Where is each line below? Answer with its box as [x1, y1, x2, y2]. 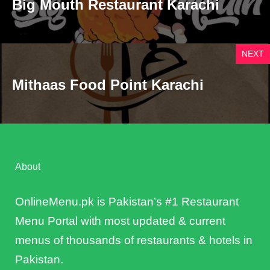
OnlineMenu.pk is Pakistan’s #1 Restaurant [15, 195, 239, 209]
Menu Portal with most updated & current [15, 215, 225, 228]
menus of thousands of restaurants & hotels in [15, 234, 253, 247]
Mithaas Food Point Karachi [12, 77, 204, 93]
